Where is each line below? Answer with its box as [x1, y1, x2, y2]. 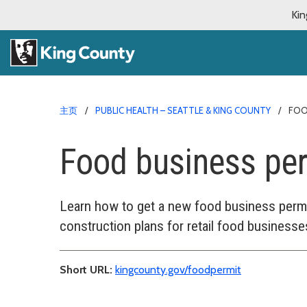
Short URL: [60, 262, 112, 276]
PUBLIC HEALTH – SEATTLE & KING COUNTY [95, 104, 271, 116]
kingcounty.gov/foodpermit [115, 262, 241, 276]
